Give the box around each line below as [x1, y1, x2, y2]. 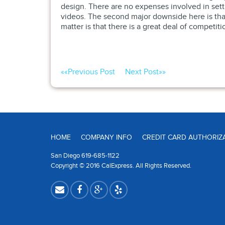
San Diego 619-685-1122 [50, 151, 120, 160]
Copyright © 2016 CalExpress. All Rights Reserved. [50, 161, 191, 170]
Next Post [125, 67, 159, 77]
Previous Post [67, 67, 115, 77]
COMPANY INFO [80, 133, 132, 142]
